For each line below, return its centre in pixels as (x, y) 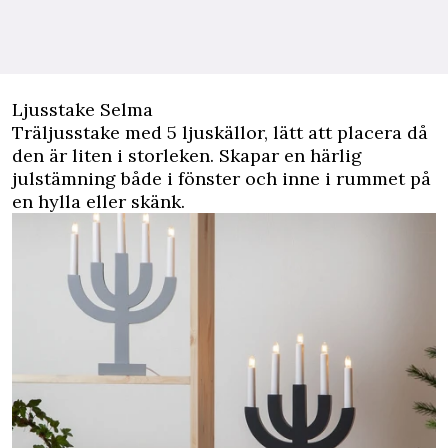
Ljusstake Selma (82, 109)
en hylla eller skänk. (98, 201)
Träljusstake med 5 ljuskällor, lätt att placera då (220, 132)
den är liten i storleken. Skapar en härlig (187, 155)
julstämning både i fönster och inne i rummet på (221, 178)
